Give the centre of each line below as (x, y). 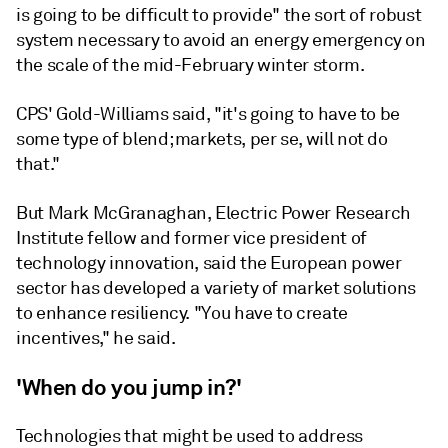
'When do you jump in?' (129, 387)
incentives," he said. (96, 338)
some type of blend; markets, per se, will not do (202, 139)
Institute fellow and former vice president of (191, 238)
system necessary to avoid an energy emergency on (221, 40)
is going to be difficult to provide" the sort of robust (219, 15)
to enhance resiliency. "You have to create (182, 313)
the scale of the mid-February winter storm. (190, 65)
